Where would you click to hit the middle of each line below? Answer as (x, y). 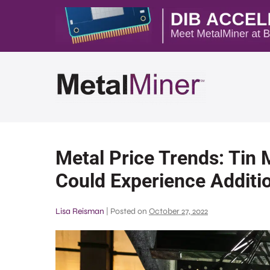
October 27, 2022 (178, 211)
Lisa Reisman (80, 211)
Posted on (129, 211)
